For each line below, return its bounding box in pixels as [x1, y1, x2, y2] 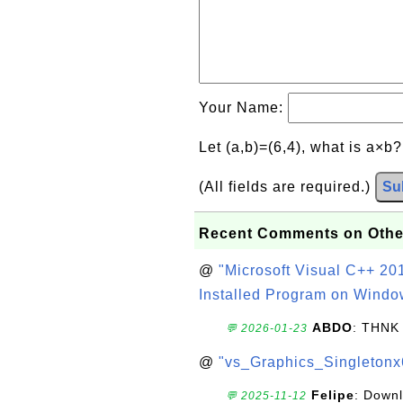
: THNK [353, 320, 399, 335]
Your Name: [199, 100, 288, 115]
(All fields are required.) [199, 179, 375, 194]
